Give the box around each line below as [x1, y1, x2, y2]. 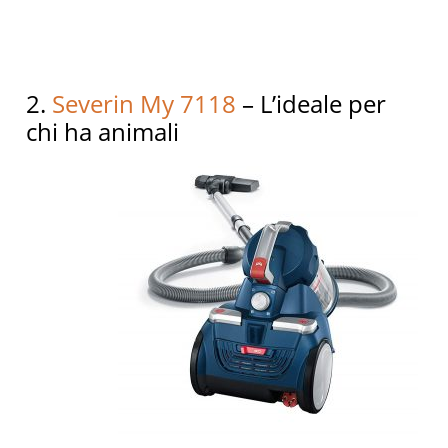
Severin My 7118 [52, 87, 237, 121]
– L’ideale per [236, 87, 387, 121]
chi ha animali [26, 115, 180, 149]
